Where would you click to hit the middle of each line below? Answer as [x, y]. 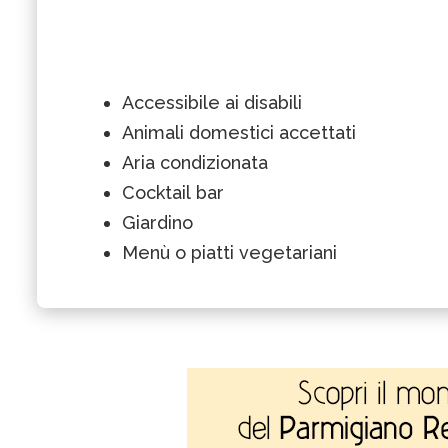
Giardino [157, 222]
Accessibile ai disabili [212, 102]
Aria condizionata [195, 162]
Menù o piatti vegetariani [229, 252]
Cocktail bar [173, 192]
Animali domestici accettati [239, 132]
